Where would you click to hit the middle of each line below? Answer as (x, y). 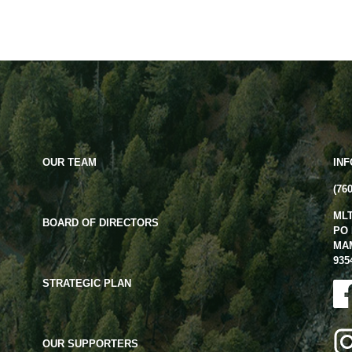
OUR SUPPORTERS (90, 344)
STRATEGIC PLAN (86, 284)
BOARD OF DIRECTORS (100, 223)
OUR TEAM (69, 163)
